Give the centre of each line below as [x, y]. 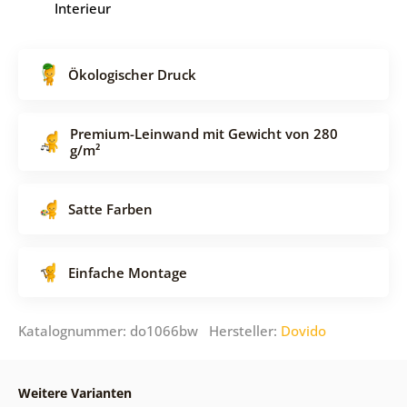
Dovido [303, 330]
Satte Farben [110, 208]
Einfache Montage [127, 272]
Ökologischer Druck [132, 74]
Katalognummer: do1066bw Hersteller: [149, 330]
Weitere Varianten [74, 392]
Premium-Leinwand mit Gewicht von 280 [203, 133]
